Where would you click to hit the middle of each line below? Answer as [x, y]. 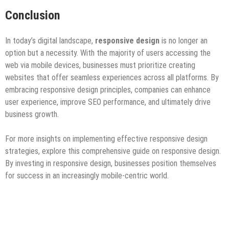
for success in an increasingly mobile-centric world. [87, 176]
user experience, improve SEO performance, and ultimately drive [108, 102]
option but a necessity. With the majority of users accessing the [108, 53]
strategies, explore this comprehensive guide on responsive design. [113, 151]
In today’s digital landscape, [50, 41]
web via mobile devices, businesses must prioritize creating [100, 65]
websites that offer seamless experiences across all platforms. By [112, 78]
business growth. [32, 114]
